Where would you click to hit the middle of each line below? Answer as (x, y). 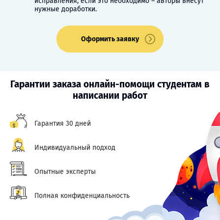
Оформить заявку (110, 39)
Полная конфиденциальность (82, 196)
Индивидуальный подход (75, 148)
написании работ (110, 96)
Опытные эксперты (65, 172)
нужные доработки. (66, 9)
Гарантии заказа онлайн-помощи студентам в (110, 84)
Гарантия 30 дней (63, 124)
